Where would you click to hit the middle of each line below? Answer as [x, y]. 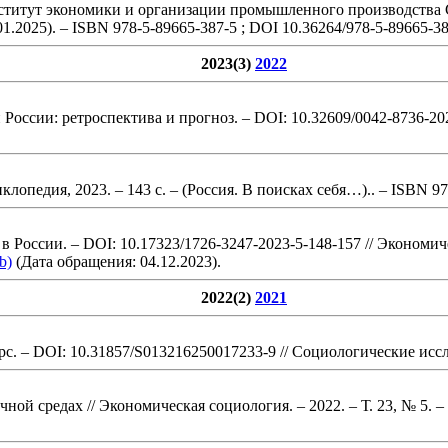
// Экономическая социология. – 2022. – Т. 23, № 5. [257, 405]
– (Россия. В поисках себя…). [268, 189]
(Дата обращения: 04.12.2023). [116, 261]
